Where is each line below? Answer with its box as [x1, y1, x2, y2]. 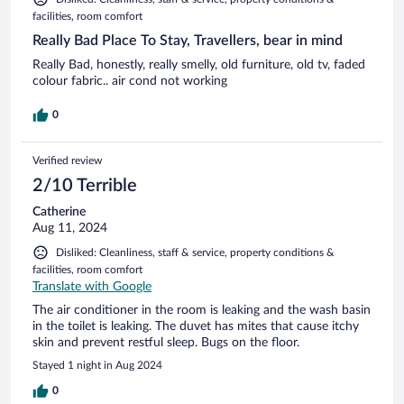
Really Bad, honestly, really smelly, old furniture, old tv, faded [32, 58, 365, 71]
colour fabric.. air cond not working [32, 74, 227, 87]
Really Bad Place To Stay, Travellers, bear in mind [32, 32, 343, 48]
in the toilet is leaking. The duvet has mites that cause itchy [32, 319, 359, 333]
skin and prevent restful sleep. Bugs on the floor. [32, 335, 299, 349]
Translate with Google [32, 280, 151, 293]
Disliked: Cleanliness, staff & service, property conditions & [56, 246, 335, 258]
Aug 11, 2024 [32, 221, 107, 234]
